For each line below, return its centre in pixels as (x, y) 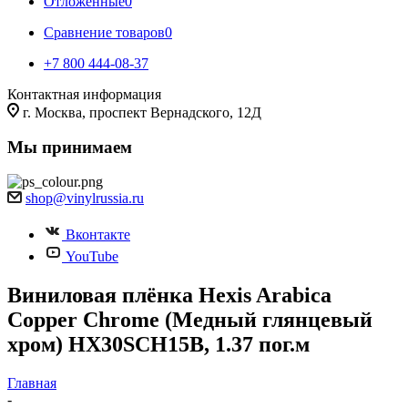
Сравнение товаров (104, 32)
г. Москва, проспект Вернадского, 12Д (142, 112)
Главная (32, 382)
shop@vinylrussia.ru (85, 198)
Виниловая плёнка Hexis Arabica (169, 295)
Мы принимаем (70, 147)
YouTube (92, 256)
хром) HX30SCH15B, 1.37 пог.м (158, 344)
